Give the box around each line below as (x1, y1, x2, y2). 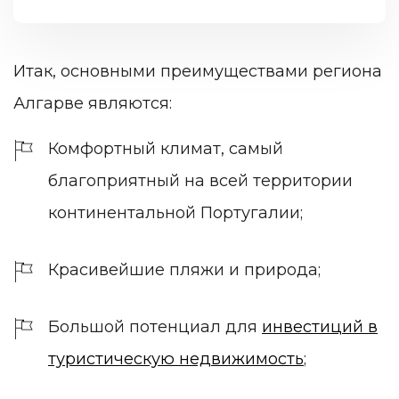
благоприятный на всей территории (48, 171, 353, 191)
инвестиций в (262, 317, 378, 338)
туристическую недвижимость (48, 349, 304, 370)
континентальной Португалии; (48, 203, 303, 224)
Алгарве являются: (13, 93, 172, 113)
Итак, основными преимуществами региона (13, 61, 382, 81)
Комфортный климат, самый (48, 139, 283, 159)
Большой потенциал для (48, 317, 262, 338)
